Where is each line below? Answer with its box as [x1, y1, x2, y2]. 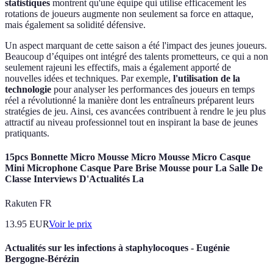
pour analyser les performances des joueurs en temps [51, 84, 255, 95]
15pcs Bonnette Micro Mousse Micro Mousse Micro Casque [5, 152, 250, 163]
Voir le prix [49, 218, 92, 229]
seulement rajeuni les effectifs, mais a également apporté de [5, 62, 231, 73]
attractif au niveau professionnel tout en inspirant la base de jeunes [5, 117, 258, 128]
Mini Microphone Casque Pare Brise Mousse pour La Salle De [5, 163, 263, 174]
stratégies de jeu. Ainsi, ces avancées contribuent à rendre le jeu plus [5, 106, 266, 117]
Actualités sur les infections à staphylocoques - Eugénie [5, 242, 230, 253]
